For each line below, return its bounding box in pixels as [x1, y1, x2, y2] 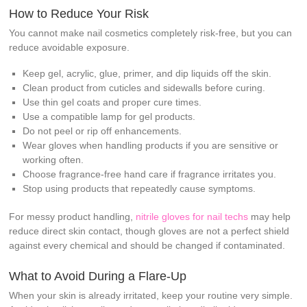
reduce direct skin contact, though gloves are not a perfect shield [9, 225, 290, 237]
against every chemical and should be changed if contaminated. [9, 240, 286, 251]
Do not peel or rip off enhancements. [23, 125, 182, 137]
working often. [23, 154, 84, 166]
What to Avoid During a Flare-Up [9, 269, 187, 284]
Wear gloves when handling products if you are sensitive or [23, 140, 279, 151]
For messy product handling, [9, 211, 136, 223]
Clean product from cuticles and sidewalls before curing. [23, 82, 266, 94]
